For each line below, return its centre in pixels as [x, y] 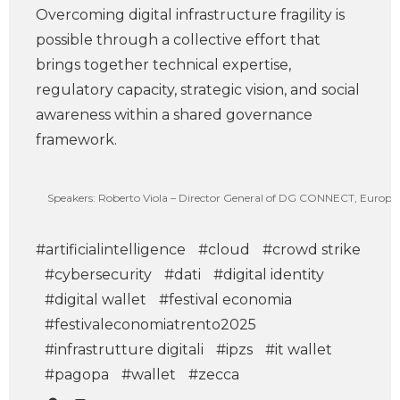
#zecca [214, 375]
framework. [76, 140]
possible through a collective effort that [178, 40]
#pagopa [77, 375]
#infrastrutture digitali [124, 350]
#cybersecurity [98, 275]
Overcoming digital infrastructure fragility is [190, 15]
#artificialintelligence [111, 250]
